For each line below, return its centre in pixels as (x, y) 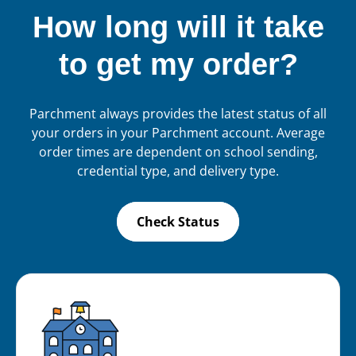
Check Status (178, 221)
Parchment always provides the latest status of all (178, 114)
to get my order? (178, 64)
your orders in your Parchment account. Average (178, 133)
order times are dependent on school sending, (178, 152)
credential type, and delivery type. (178, 171)
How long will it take (178, 27)
